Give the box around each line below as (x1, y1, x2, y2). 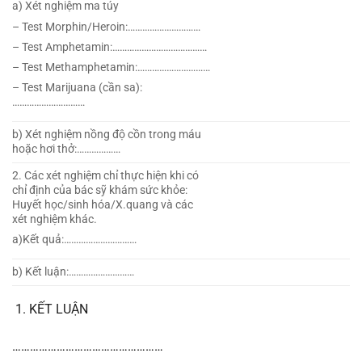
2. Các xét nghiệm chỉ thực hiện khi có (12, 169, 199, 183)
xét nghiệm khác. (12, 213, 97, 227)
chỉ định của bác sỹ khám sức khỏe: (12, 183, 187, 198)
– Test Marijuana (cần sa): (12, 81, 142, 95)
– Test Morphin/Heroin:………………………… (12, 19, 200, 34)
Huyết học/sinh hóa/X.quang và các (12, 198, 193, 213)
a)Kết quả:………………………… (12, 233, 137, 247)
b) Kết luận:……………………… (12, 265, 134, 280)
